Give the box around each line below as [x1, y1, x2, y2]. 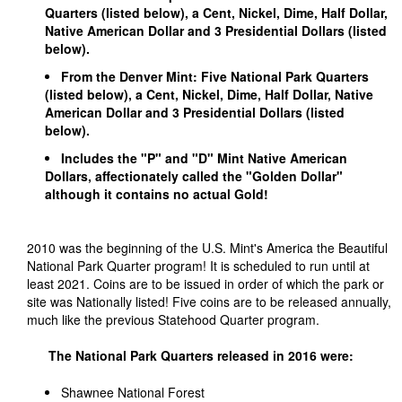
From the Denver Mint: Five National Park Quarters [61, 67, 369, 85]
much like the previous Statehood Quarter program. [27, 310, 319, 328]
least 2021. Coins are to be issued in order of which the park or [27, 275, 384, 293]
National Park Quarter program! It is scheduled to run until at [27, 257, 370, 275]
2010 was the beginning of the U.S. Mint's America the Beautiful [27, 239, 388, 257]
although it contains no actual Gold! [45, 185, 272, 203]
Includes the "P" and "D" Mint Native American [61, 149, 347, 167]
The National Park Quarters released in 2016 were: [48, 346, 354, 364]
